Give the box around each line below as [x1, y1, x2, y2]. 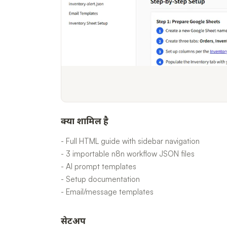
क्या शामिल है [61, 117, 108, 127]
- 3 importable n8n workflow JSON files [61, 149, 195, 159]
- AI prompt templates [61, 162, 136, 171]
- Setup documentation [61, 174, 140, 184]
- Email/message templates [61, 187, 154, 197]
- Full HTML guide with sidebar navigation [61, 136, 200, 146]
